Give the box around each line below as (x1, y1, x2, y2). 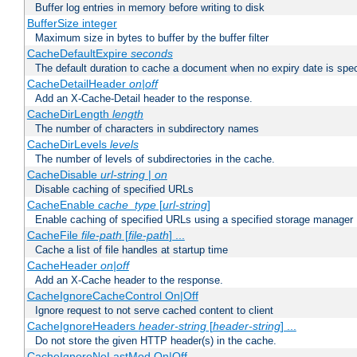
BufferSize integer (26, 17, 117, 30)
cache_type (97, 198, 156, 212)
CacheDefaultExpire (26, 47, 131, 61)
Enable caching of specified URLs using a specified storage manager (35, 214, 353, 226)
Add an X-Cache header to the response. (35, 274, 223, 287)
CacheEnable (26, 198, 98, 212)
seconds (130, 47, 173, 61)
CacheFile (26, 229, 81, 242)
